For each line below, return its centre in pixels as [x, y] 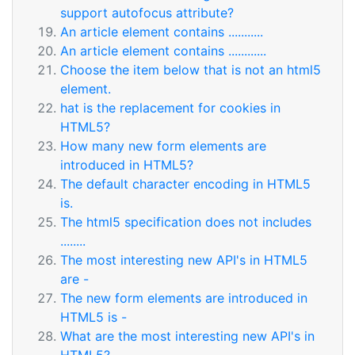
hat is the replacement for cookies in [170, 108]
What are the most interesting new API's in [187, 336]
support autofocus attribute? [147, 13]
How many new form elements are [163, 146]
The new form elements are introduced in [184, 298]
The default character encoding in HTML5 [185, 184]
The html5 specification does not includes [186, 222]
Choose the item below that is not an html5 [191, 70]
